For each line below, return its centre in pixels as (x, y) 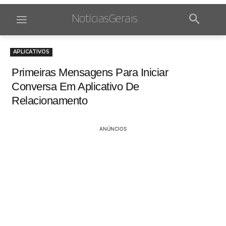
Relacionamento (49, 101)
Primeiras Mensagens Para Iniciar (90, 73)
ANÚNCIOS (113, 129)
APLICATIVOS (31, 52)
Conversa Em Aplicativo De (75, 87)
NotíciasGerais (104, 18)
